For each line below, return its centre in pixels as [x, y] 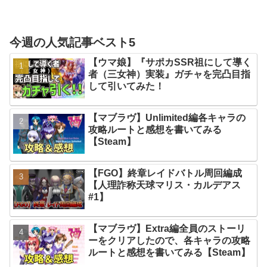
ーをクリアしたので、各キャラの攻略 [170, 240]
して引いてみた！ [127, 86]
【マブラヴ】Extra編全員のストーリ [167, 228]
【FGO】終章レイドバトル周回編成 [165, 173]
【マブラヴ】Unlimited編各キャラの [167, 117]
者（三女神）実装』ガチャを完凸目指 [170, 74]
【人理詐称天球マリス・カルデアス [165, 185]
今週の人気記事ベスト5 [72, 42]
